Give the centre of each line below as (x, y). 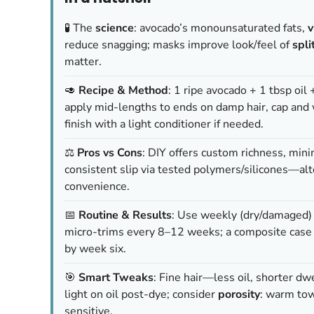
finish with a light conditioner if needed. (164, 124)
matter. (83, 61)
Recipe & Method (123, 90)
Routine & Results (125, 215)
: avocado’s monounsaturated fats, (221, 28)
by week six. (95, 248)
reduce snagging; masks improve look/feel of (178, 45)
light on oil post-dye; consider (141, 294)
